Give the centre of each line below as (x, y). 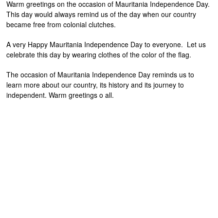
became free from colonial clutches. (61, 24)
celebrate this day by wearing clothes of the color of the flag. (99, 54)
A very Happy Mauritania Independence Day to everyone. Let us (106, 44)
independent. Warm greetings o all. (60, 95)
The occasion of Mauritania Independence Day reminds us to (100, 74)
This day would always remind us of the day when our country (101, 14)
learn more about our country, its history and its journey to (95, 84)
